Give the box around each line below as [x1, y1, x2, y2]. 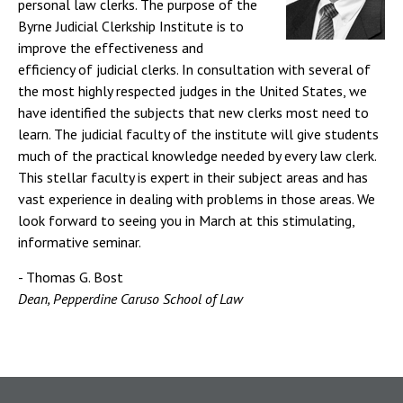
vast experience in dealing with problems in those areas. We [18, 190, 375, 208]
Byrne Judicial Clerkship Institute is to [18, 17, 244, 35]
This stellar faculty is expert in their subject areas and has [18, 168, 368, 186]
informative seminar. [18, 233, 141, 251]
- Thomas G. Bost [18, 268, 123, 286]
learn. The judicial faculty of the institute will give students [18, 125, 379, 143]
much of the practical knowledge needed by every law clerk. [18, 147, 376, 165]
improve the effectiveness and [18, 39, 203, 57]
